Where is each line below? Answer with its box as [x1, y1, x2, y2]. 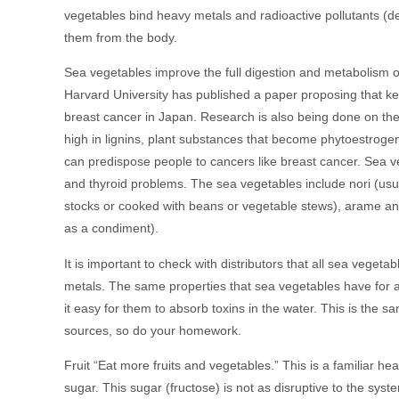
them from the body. [64, 29, 177, 45]
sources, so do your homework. [64, 322, 241, 338]
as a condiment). [64, 221, 159, 236]
